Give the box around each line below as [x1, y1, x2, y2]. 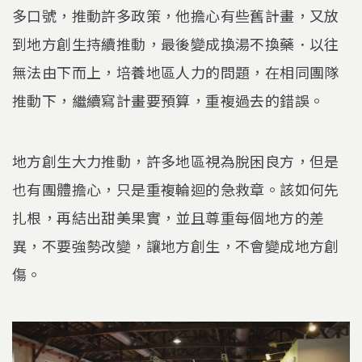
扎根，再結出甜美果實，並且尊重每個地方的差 [12, 207, 325, 229]
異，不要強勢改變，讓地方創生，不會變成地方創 [12, 235, 339, 257]
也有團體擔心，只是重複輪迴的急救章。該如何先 [12, 179, 339, 200]
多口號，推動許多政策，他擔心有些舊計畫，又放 [12, 4, 339, 26]
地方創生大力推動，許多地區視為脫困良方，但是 [12, 150, 339, 172]
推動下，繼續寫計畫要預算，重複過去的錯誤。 [12, 89, 325, 111]
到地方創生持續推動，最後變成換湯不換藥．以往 [12, 32, 339, 54]
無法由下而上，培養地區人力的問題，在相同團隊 [12, 61, 339, 82]
